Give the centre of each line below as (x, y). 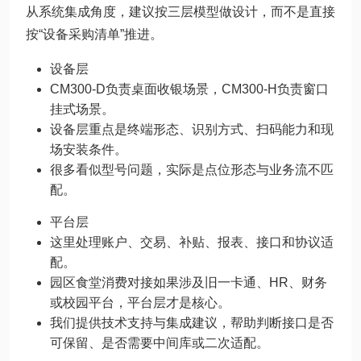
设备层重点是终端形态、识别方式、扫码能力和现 (192, 129)
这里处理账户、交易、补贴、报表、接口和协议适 (192, 242)
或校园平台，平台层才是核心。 (140, 303)
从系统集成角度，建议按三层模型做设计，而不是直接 (180, 12)
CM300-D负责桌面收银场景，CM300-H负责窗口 (189, 89)
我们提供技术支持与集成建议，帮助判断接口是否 (192, 323)
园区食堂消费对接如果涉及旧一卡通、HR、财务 (189, 282)
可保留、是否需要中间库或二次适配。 (160, 343)
